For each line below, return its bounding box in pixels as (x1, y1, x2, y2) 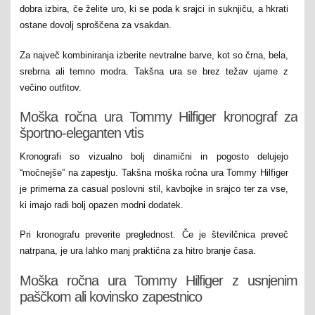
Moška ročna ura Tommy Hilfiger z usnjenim (20, 272, 297, 288)
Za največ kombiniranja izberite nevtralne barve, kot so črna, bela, (20, 49, 288, 60)
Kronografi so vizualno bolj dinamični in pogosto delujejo (20, 150, 288, 162)
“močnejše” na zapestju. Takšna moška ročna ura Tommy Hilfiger (20, 167, 288, 178)
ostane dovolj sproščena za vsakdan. (20, 20, 172, 31)
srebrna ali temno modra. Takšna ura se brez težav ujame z (20, 65, 288, 77)
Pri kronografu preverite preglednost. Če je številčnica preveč (20, 229, 288, 240)
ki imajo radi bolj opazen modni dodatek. (20, 199, 184, 210)
